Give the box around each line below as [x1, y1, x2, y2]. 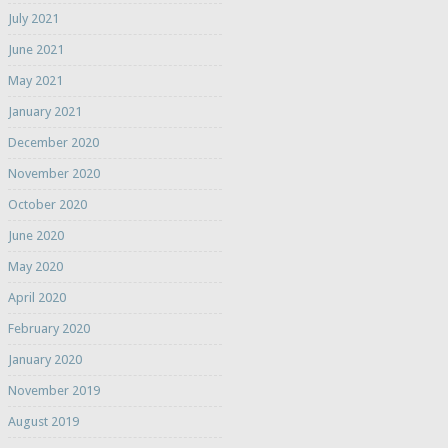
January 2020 [7, 352, 82, 368]
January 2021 [7, 104, 82, 120]
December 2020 [7, 135, 99, 151]
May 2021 [7, 73, 63, 89]
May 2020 [7, 259, 63, 275]
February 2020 [7, 321, 90, 337]
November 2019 [7, 383, 100, 399]
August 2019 [7, 414, 79, 430]
